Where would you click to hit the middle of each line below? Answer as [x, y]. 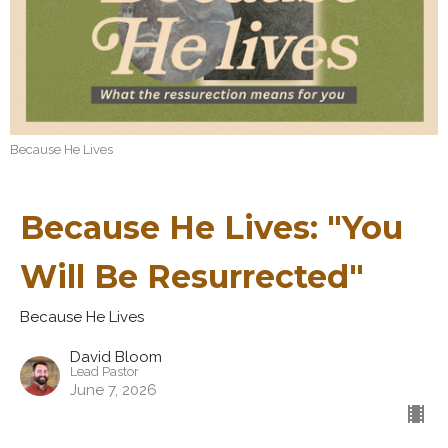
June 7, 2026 [113, 390]
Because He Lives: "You [211, 228]
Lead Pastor [104, 372]
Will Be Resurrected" [192, 277]
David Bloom [116, 357]
